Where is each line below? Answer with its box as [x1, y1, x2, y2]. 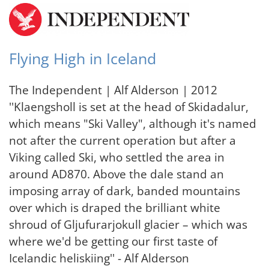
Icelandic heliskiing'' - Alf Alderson [9, 249, 189, 266]
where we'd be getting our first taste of [9, 232, 217, 249]
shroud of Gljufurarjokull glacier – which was [9, 216, 247, 232]
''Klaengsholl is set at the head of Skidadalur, [9, 98, 249, 115]
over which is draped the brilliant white [9, 199, 220, 216]
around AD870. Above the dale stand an [9, 165, 224, 182]
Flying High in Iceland [9, 48, 156, 68]
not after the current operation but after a [9, 131, 236, 148]
